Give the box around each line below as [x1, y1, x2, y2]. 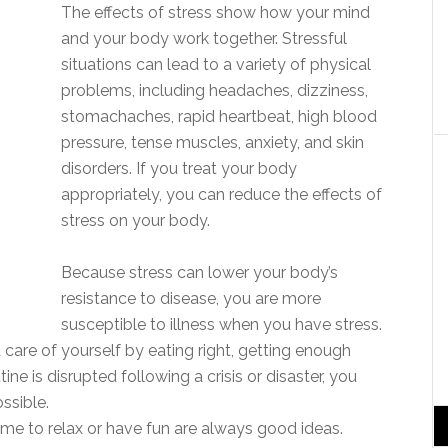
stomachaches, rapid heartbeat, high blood [61, 107, 377, 126]
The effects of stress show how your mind [61, 3, 370, 22]
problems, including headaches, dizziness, [61, 81, 368, 100]
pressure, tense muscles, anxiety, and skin [61, 133, 364, 152]
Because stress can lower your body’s [61, 263, 338, 282]
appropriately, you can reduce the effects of [61, 185, 382, 204]
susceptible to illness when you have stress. [61, 315, 382, 334]
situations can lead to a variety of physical [61, 55, 371, 74]
